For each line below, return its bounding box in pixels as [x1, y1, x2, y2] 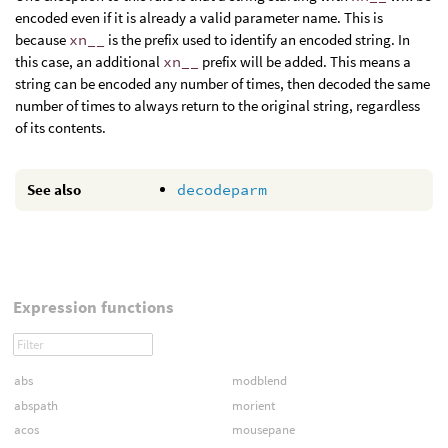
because [15, 30, 69, 50]
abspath [13, 396, 58, 414]
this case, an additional [15, 52, 163, 72]
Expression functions [12, 295, 174, 318]
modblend [231, 372, 287, 390]
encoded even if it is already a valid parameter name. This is [15, 8, 383, 28]
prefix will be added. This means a [199, 52, 411, 72]
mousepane [231, 420, 295, 438]
